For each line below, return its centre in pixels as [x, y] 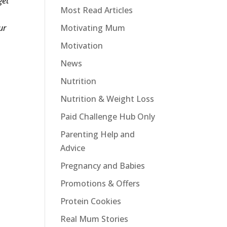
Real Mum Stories [94, 219]
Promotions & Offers [100, 183]
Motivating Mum [93, 28]
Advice [73, 148]
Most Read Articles [97, 10]
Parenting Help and [98, 134]
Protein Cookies [91, 201]
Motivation [82, 46]
